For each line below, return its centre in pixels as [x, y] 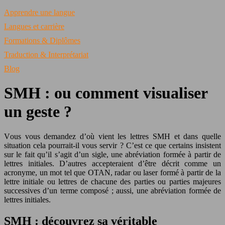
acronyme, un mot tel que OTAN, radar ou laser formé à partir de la [113, 172]
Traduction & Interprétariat [46, 54]
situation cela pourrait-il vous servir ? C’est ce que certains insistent [113, 145]
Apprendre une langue [39, 12]
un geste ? [38, 112]
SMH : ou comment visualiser [106, 93]
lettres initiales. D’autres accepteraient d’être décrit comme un [113, 163]
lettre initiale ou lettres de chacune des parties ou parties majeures [113, 181]
